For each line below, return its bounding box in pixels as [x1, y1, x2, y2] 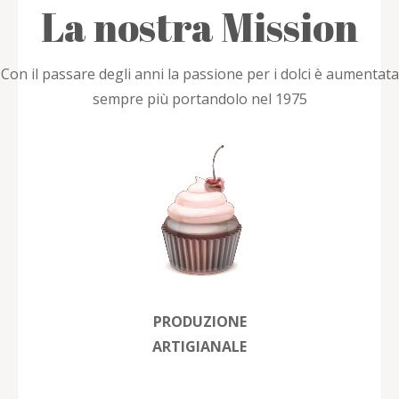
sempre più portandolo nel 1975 [92, 88, 307, 109]
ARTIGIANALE [152, 336, 247, 356]
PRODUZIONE [152, 311, 247, 331]
